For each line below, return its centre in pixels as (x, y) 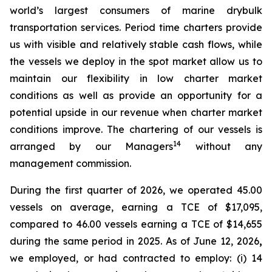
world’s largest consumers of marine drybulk (136, 10)
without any (222, 146)
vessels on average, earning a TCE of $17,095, (136, 207)
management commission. (70, 163)
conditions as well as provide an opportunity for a (136, 95)
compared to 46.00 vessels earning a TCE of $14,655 (136, 224)
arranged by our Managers (92, 146)
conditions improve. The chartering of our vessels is (136, 129)
